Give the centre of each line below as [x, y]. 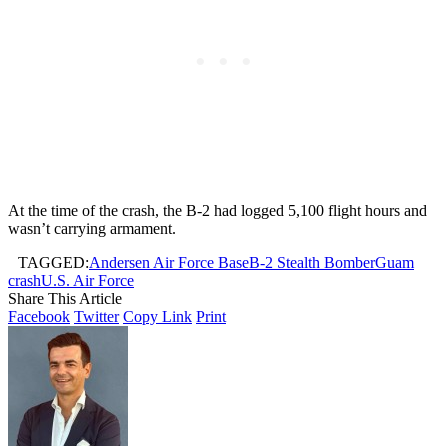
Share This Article [65, 299]
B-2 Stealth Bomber [312, 263]
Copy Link [157, 317]
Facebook [39, 317]
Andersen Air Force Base [169, 263]
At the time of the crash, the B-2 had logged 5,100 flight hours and [217, 211]
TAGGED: [53, 263]
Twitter [96, 317]
